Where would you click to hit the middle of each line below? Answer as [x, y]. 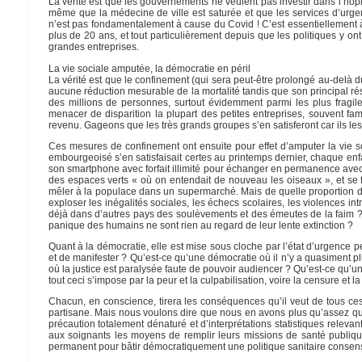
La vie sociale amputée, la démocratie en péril [149, 68]
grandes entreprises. [93, 47]
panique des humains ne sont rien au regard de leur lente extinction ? [200, 225]
